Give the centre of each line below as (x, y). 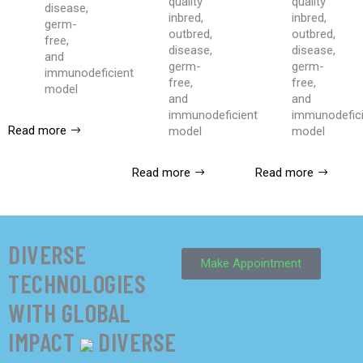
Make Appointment (251, 263)
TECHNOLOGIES (77, 283)
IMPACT (41, 342)
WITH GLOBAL (70, 312)
